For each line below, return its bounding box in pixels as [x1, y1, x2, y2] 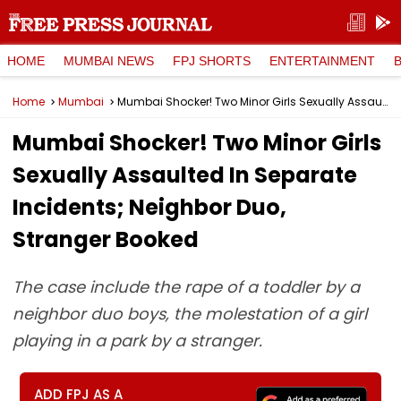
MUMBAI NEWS [64, 53, 154, 68]
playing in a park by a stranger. [13, 329, 262, 352]
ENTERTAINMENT [269, 53, 375, 68]
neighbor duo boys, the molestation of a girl [13, 303, 367, 325]
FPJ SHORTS [173, 53, 251, 68]
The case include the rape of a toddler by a [13, 276, 360, 298]
